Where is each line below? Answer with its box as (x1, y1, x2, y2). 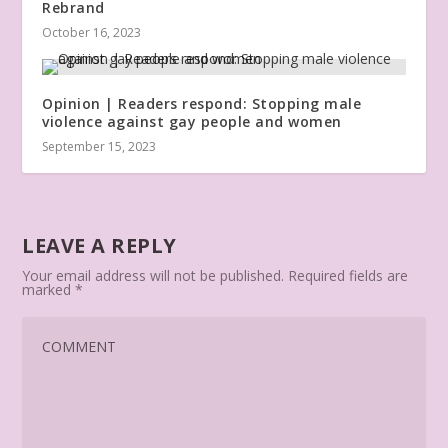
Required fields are (288, 266, 409, 286)
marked (22, 280, 76, 300)
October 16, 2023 (42, 24, 142, 42)
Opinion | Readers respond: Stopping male (42, 94, 362, 114)
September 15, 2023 (42, 138, 157, 156)
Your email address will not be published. (22, 266, 285, 286)
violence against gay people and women (42, 112, 342, 132)
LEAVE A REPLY (22, 232, 177, 260)
